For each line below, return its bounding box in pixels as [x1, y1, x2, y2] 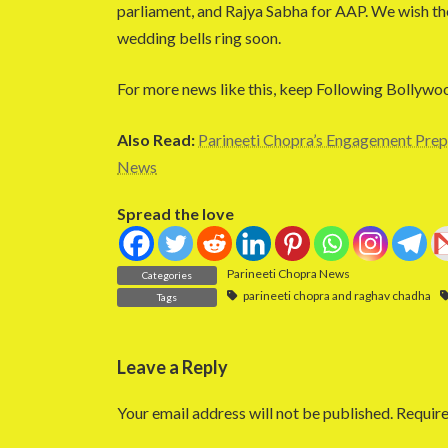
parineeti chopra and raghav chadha [242, 288, 431, 304]
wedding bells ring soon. [117, 28, 284, 48]
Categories [142, 269, 192, 282]
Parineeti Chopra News [227, 266, 350, 282]
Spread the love [117, 204, 234, 224]
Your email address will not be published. [117, 403, 393, 423]
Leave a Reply [117, 356, 228, 379]
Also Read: [117, 130, 195, 150]
